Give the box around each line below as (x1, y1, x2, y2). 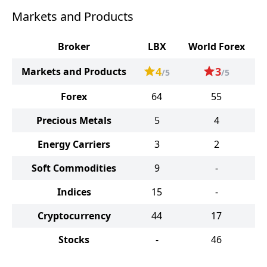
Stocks (58, 233, 89, 246)
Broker (58, 40, 90, 53)
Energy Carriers (38, 138, 110, 151)
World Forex (188, 40, 245, 53)
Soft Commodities (32, 162, 116, 175)
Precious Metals (36, 114, 111, 127)
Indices (57, 185, 91, 198)
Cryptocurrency (37, 209, 111, 222)
